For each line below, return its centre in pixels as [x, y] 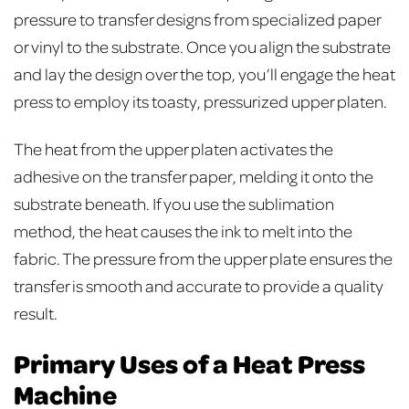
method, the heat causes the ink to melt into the [183, 231]
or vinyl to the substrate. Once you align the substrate [202, 46]
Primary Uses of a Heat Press [189, 364]
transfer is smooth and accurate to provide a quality [199, 286]
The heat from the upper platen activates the [173, 149]
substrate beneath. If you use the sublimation [174, 204]
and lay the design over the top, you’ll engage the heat [204, 73]
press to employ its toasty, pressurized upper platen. [202, 100]
